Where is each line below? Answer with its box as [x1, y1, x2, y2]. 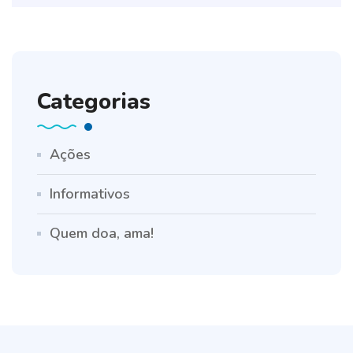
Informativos [50, 184, 130, 203]
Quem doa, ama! [50, 224, 154, 243]
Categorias [37, 87, 150, 117]
